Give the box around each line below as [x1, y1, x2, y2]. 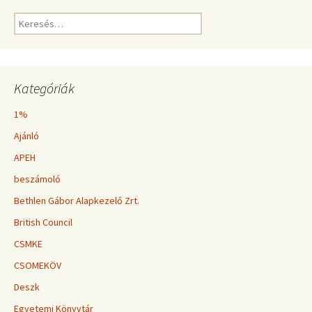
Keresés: [13, 13, 51, 25]
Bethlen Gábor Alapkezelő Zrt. [14, 194, 139, 207]
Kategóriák [14, 79, 75, 97]
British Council [14, 216, 72, 228]
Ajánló [14, 130, 39, 142]
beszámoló [14, 173, 61, 185]
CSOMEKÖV [14, 259, 61, 272]
